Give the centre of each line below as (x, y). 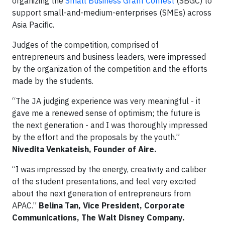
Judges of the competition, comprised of (85, 45)
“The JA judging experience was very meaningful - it (106, 101)
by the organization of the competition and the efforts (110, 69)
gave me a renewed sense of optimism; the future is (106, 113)
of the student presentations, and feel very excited (104, 182)
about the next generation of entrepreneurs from (101, 194)
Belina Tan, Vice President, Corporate (112, 206)
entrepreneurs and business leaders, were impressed (109, 57)
